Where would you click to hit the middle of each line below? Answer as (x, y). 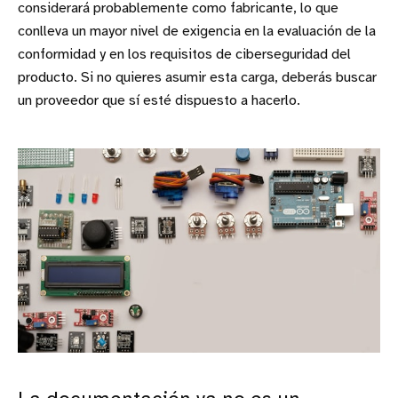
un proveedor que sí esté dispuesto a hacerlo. (159, 100)
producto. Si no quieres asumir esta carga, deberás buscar (197, 77)
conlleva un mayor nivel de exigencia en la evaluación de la (197, 31)
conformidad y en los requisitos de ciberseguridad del (184, 54)
